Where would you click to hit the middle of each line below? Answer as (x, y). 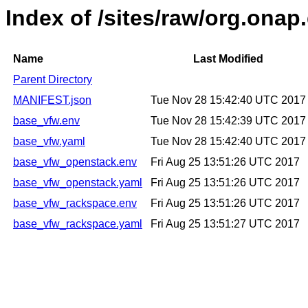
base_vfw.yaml (49, 142)
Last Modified (228, 59)
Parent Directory (53, 80)
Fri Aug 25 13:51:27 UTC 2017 (225, 224)
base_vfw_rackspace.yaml (78, 224)
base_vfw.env (46, 121)
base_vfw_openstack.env (75, 162)
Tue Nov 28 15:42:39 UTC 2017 (228, 121)
